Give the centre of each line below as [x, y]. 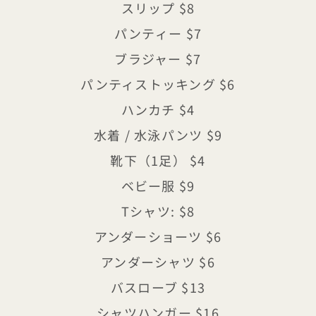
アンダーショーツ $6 [158, 237]
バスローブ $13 [158, 287]
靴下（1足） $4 [158, 160]
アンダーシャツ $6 [158, 262]
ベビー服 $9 [158, 186]
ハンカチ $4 [158, 110]
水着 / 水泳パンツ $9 [158, 135]
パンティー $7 [158, 34]
